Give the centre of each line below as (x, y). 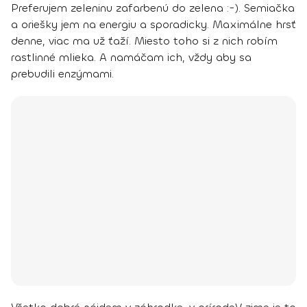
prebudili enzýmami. (62, 73)
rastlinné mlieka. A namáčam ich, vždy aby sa (131, 57)
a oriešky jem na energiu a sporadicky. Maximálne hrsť (153, 24)
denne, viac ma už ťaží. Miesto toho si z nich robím (144, 40)
